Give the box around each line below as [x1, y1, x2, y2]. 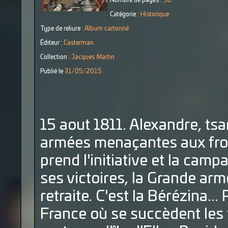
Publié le [40, 68, 65, 74]
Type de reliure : [40, 25, 84, 32]
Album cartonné [84, 25, 129, 32]
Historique [140, 11, 169, 17]
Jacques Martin [71, 54, 115, 60]
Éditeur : [40, 40, 64, 46]
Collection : [40, 54, 71, 60]
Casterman [64, 40, 94, 46]
